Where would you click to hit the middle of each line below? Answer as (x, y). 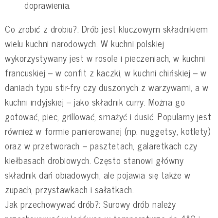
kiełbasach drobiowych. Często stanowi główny (94, 160)
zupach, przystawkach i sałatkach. (70, 189)
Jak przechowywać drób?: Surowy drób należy (91, 204)
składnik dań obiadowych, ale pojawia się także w (98, 174)
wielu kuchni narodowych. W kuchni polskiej (85, 43)
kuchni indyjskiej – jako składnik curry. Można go (95, 101)
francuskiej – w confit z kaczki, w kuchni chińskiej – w (106, 72)
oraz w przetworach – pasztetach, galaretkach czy (101, 145)
